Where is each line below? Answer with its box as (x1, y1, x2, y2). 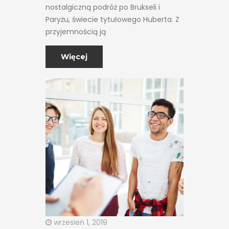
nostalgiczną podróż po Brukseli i (45, 2, 160, 12)
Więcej (61, 52, 87, 61)
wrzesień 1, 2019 (52, 217, 107, 227)
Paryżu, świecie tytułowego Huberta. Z (45, 14, 179, 25)
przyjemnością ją (45, 26, 106, 37)
